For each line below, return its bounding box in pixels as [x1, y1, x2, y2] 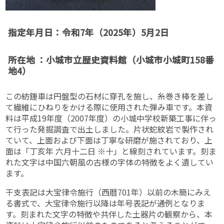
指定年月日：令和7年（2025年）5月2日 [8, 25, 169, 38]
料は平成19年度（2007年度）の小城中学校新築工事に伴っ [5, 112, 217, 124]
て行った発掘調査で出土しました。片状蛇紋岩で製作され [5, 123, 214, 135]
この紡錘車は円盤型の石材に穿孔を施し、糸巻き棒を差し [5, 90, 214, 102]
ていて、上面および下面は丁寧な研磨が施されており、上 [5, 134, 213, 146]
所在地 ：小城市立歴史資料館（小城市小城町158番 [8, 53, 214, 66]
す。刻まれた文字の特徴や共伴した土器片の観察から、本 [5, 208, 213, 220]
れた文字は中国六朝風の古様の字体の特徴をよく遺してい [5, 156, 214, 168]
